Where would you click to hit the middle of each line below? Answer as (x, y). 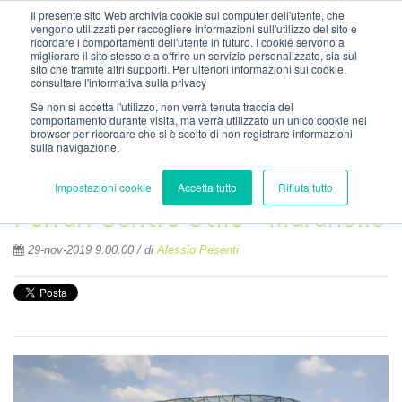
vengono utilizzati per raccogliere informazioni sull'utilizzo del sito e (194, 28)
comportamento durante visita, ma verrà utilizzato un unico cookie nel (199, 120)
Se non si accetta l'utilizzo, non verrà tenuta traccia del (162, 106)
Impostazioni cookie (103, 187)
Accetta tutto (207, 187)
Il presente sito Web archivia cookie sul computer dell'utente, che (188, 15)
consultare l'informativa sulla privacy (118, 82)
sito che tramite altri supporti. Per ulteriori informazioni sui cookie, (188, 69)
